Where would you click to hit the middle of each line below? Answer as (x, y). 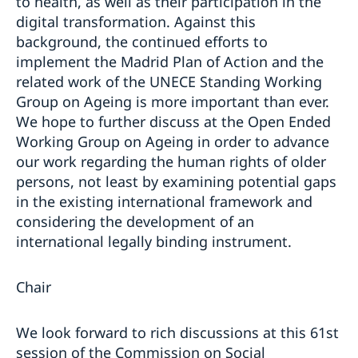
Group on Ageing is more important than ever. (175, 101)
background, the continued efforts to (142, 41)
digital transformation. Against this (136, 21)
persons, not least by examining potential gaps (176, 181)
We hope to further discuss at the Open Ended (173, 121)
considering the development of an (135, 221)
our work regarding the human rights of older (171, 161)
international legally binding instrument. (154, 241)
